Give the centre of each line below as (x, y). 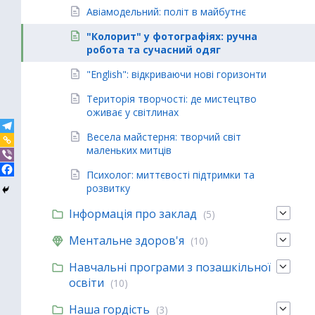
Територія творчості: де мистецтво (172, 99)
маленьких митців (129, 150)
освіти (86, 283)
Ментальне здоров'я (127, 240)
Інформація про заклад (133, 214)
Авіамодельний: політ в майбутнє (166, 12)
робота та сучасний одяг (154, 50)
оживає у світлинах (133, 112)
